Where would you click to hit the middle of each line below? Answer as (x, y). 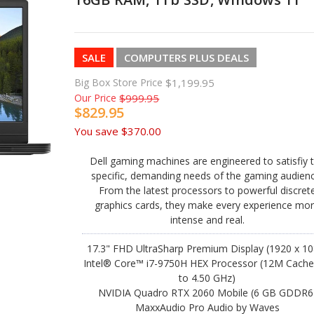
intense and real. (207, 219)
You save (97, 131)
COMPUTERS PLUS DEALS (187, 57)
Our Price (96, 97)
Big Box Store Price (119, 82)
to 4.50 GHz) (207, 278)
